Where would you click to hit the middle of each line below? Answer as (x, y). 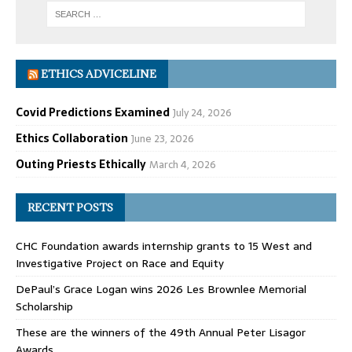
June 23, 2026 (163, 138)
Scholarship (44, 306)
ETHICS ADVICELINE (99, 73)
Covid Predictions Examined (93, 112)
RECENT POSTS (70, 207)
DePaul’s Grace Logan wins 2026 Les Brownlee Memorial (161, 289)
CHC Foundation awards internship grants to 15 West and (164, 246)
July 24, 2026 (202, 112)
